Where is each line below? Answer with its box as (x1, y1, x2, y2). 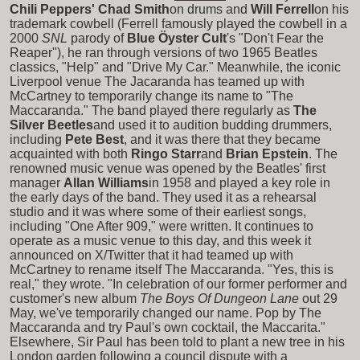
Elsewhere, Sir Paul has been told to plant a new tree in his (10, 334, 345, 349)
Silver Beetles (10, 117, 93, 132)
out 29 (302, 291, 337, 305)
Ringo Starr (131, 146, 201, 161)
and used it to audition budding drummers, (93, 117, 332, 132)
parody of (71, 31, 124, 45)
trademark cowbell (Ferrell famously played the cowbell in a (10, 16, 347, 31)
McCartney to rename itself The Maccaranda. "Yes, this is (10, 262, 333, 276)
